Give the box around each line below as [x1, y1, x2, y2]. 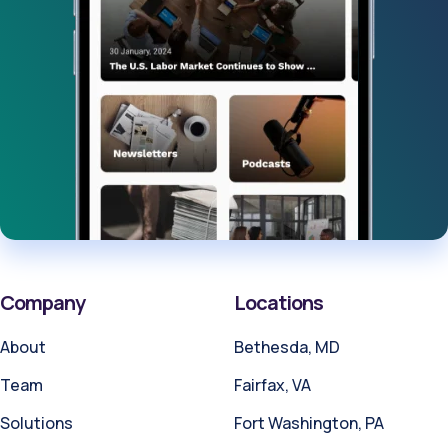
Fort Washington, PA [234, 411, 384, 434]
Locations [234, 288, 323, 316]
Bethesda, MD [234, 335, 340, 358]
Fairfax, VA [234, 373, 311, 396]
